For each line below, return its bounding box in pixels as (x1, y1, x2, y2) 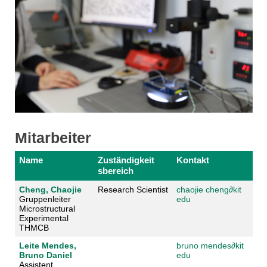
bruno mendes (176, 241, 231, 251)
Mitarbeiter (14, 130, 91, 147)
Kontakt (176, 155, 209, 166)
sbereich (97, 166, 133, 176)
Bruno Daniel (18, 250, 72, 260)
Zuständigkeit (97, 155, 154, 166)
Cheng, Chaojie (18, 185, 82, 195)
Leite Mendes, (18, 241, 76, 251)
